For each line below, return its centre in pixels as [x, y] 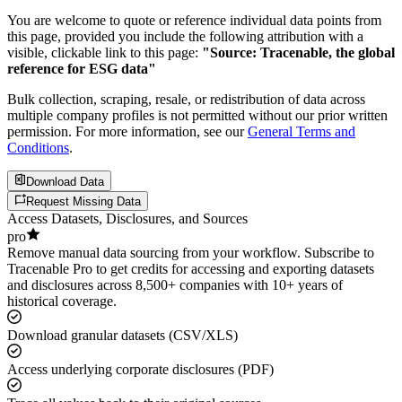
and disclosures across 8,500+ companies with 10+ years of [175, 285]
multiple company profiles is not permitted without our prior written [197, 116]
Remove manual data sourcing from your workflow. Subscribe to [191, 253]
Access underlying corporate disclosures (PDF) [140, 370]
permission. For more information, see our [126, 132]
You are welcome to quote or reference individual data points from [194, 21]
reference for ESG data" [82, 69]
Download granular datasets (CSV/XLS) [122, 336]
